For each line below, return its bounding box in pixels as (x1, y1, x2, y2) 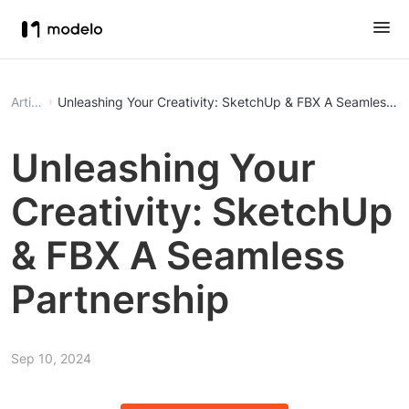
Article (31, 94, 42, 110)
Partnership (11, 276, 229, 322)
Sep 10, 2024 (11, 351, 91, 366)
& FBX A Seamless (11, 232, 345, 278)
